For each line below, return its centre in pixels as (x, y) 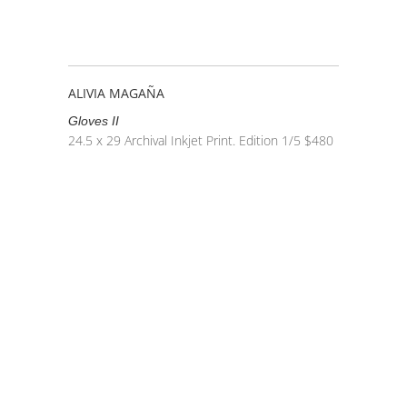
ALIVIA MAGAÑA (116, 93)
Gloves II (93, 120)
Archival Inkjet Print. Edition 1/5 (212, 140)
